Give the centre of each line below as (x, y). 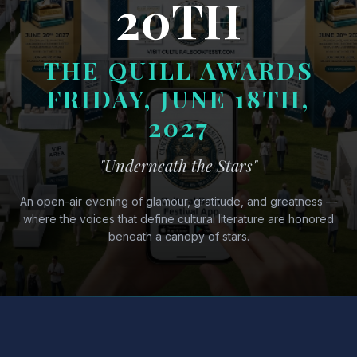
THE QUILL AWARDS (178, 70)
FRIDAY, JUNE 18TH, (178, 99)
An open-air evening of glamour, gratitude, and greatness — (178, 201)
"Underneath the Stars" (178, 165)
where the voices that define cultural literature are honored (178, 219)
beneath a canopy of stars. (178, 236)
